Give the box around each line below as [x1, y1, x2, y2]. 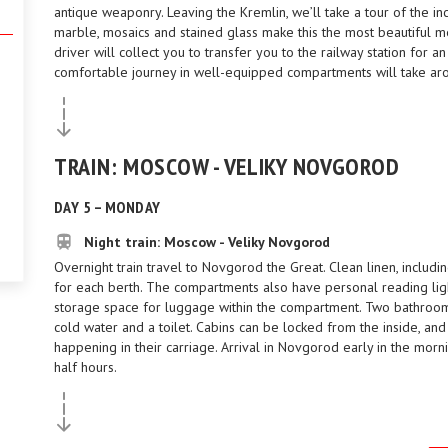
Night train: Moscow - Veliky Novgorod [84, 233, 330, 251]
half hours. [54, 358, 117, 376]
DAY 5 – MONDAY [54, 197, 161, 217]
